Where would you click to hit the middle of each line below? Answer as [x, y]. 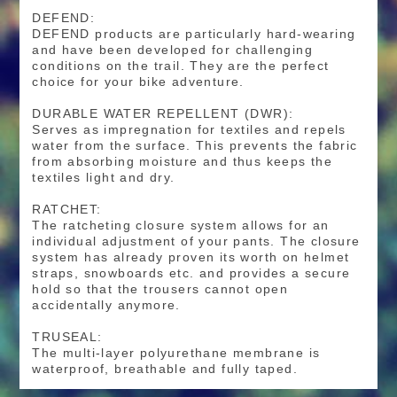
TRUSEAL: [67, 337]
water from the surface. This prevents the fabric [195, 146]
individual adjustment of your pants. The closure [196, 241]
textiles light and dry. [106, 178]
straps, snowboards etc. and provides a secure [191, 273]
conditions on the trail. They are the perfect [181, 66]
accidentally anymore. [106, 305]
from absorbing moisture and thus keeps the [183, 162]
